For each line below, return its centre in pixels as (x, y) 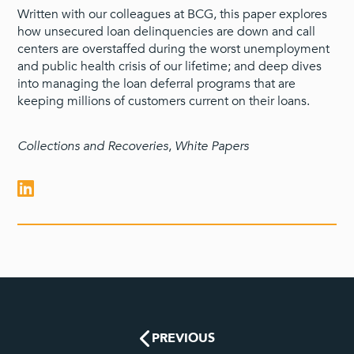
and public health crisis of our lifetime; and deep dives (170, 66)
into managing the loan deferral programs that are (157, 84)
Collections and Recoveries (93, 146)
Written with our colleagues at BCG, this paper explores (173, 14)
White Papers (212, 146)
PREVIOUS (183, 338)
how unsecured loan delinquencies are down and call (167, 32)
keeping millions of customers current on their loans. (164, 101)
